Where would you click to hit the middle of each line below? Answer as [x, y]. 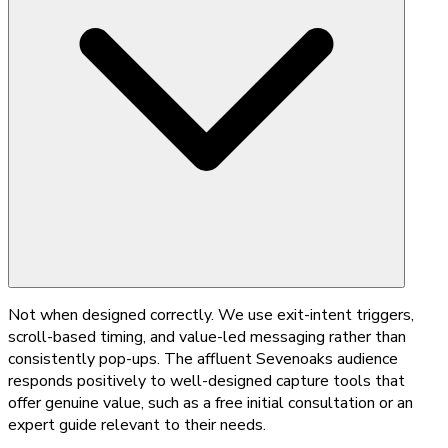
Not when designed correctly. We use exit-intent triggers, [211, 314]
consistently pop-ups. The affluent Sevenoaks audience [203, 358]
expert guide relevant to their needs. [137, 424]
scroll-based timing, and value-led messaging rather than [207, 336]
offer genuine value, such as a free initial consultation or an [210, 402]
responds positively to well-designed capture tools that [206, 380]
